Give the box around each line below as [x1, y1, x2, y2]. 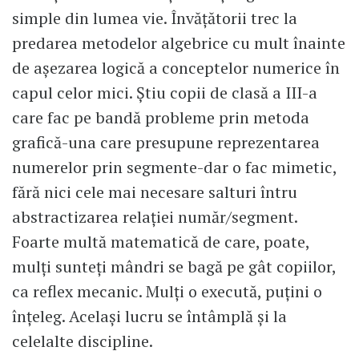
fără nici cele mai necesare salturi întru [12, 181, 297, 204]
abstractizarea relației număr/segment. [12, 206, 297, 228]
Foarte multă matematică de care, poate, [12, 231, 309, 253]
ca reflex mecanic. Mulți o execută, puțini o [12, 280, 322, 303]
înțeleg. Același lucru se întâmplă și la [12, 305, 287, 328]
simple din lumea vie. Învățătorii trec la [12, 7, 297, 30]
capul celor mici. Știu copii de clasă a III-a [12, 82, 317, 104]
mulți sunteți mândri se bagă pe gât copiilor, [12, 256, 336, 278]
